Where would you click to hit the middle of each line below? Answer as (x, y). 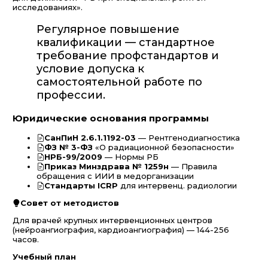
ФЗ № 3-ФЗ (68, 147)
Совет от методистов (70, 203)
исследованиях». (48, 7)
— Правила (193, 167)
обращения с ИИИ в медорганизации (115, 176)
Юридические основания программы (111, 118)
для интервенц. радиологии (177, 186)
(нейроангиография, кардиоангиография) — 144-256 (121, 230)
